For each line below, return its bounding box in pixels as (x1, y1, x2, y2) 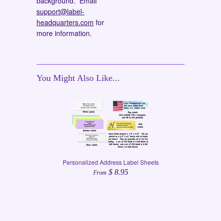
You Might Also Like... (37, 73, 120, 83)
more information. (37, 28, 92, 38)
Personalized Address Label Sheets (62, 157, 159, 166)
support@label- (37, 6, 84, 16)
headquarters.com (37, 17, 94, 27)
